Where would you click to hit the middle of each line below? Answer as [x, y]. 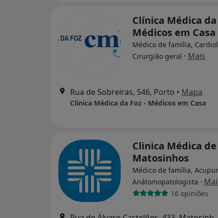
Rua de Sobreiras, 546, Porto [122, 92]
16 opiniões [189, 193]
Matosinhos [161, 158]
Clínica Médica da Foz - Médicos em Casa [138, 103]
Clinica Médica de [174, 146]
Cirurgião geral [157, 56]
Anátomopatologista [165, 182]
